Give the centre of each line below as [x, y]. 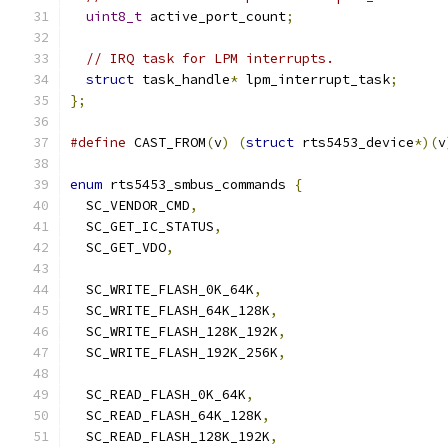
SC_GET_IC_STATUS [142, 226]
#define [98, 142]
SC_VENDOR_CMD [130, 205]
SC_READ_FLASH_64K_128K [166, 415]
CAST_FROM [166, 142]
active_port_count [214, 16]
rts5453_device [354, 142]
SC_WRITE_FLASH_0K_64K [162, 289]
